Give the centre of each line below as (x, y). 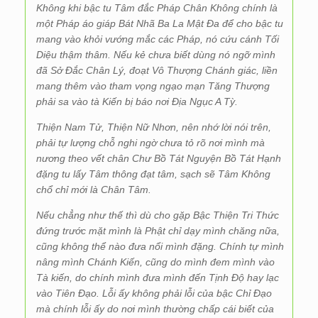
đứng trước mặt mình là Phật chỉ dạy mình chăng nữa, (158, 231)
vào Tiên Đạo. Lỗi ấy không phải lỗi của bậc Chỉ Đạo (154, 293)
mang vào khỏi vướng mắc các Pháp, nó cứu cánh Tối (158, 39)
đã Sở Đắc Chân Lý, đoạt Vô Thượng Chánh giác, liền (157, 70)
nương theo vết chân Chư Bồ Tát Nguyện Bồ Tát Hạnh (159, 158)
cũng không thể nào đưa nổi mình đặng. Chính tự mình (160, 246)
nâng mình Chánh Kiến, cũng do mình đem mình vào (155, 262)
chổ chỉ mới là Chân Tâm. (94, 190)
